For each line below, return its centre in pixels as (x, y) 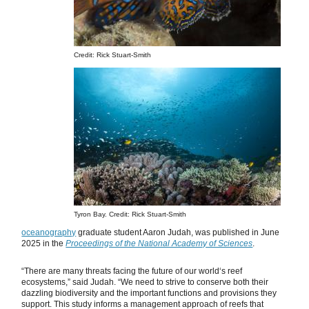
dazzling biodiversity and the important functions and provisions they (149, 293)
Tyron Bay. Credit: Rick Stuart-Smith (130, 215)
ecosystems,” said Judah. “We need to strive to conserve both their (145, 282)
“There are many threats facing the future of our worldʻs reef (132, 271)
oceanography (49, 233)
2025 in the (44, 244)
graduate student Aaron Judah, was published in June (178, 233)
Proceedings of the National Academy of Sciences (159, 244)
